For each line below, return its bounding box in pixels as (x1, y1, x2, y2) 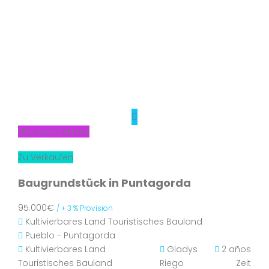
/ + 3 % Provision (56, 203, 113, 213)
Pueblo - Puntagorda (25, 229, 115, 241)
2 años (219, 243, 251, 255)
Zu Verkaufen (18, 151, 73, 163)
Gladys (167, 243, 198, 255)
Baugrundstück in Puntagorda (18, 175, 191, 190)
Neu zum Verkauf (18, 125, 89, 138)
